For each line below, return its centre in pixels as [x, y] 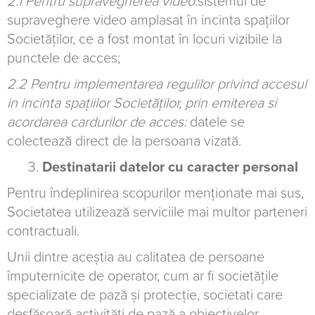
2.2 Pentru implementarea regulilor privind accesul [157, 84]
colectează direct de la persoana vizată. [124, 141]
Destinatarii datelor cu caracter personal [170, 167]
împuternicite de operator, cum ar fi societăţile [143, 276]
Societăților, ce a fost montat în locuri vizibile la [144, 39]
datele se [217, 122]
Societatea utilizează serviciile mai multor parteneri [157, 212]
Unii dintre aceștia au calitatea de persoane [136, 257]
